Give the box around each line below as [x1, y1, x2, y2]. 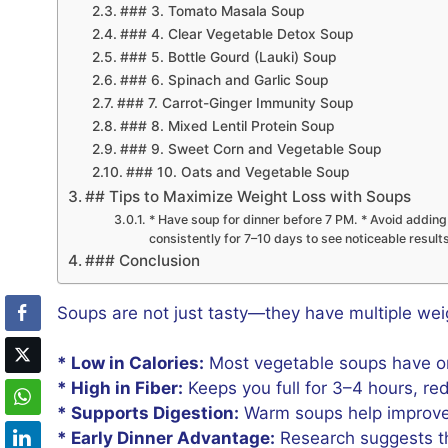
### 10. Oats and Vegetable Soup [125, 163, 350, 180]
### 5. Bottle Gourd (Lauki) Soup [119, 48, 337, 65]
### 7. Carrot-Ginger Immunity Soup [116, 94, 354, 111]
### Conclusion [85, 250, 201, 270]
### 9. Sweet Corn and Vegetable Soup [119, 140, 382, 157]
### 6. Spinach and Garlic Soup [119, 71, 329, 88]
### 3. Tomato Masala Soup [119, 2, 305, 19]
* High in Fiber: [57, 378, 183, 399]
